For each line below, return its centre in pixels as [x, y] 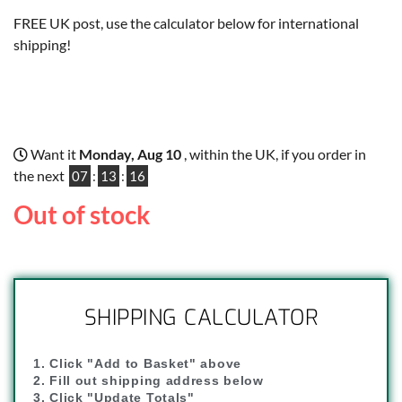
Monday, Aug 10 [131, 154]
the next [40, 176]
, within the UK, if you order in [275, 154]
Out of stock [82, 215]
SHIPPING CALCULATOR [201, 318]
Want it [53, 154]
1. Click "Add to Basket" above [137, 364]
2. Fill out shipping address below [149, 381]
